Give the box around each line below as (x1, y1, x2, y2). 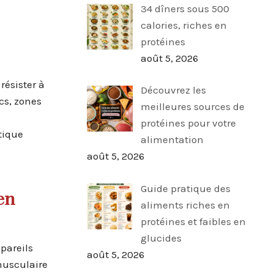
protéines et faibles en (140, 215, 246, 228)
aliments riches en (140, 198, 230, 211)
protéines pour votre (140, 117, 236, 130)
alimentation (140, 133, 204, 146)
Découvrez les (140, 84, 206, 97)
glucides (140, 231, 182, 244)
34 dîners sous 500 (140, 2, 229, 15)
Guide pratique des (140, 182, 231, 194)
